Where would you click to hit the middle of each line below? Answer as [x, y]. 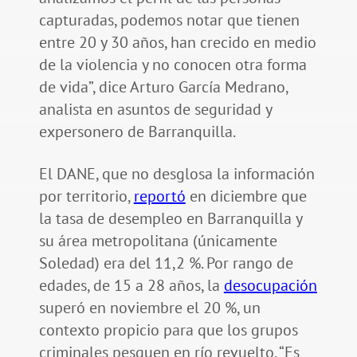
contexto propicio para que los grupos [168, 330]
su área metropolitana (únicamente [158, 241]
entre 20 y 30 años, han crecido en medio [177, 43]
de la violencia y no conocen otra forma [173, 65]
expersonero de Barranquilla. [138, 132]
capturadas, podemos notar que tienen [169, 20]
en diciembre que [246, 196]
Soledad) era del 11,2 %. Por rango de [166, 263]
